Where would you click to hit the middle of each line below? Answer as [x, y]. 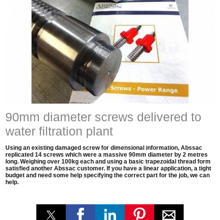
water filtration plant [59, 131]
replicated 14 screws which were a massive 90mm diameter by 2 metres [107, 155]
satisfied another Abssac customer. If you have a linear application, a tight [109, 169]
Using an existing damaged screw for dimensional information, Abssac [104, 148]
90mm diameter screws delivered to [104, 117]
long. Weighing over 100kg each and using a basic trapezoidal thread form [108, 162]
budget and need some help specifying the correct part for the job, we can [108, 176]
